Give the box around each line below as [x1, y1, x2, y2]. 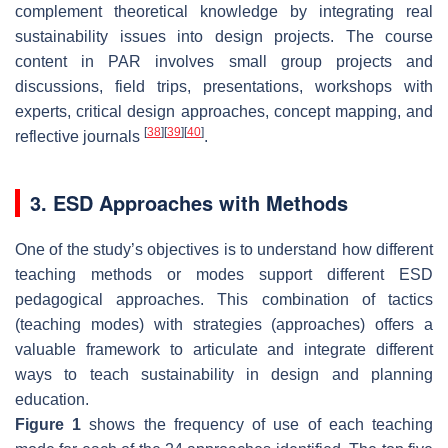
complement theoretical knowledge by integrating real [15, 3, 433, 21]
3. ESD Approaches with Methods [30, 188, 348, 218]
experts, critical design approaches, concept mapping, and [15, 103, 433, 121]
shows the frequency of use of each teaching [81, 416, 434, 434]
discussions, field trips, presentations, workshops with [15, 78, 433, 96]
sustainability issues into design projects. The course [15, 28, 433, 46]
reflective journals [15, 128, 144, 146]
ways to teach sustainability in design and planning [15, 366, 433, 384]
